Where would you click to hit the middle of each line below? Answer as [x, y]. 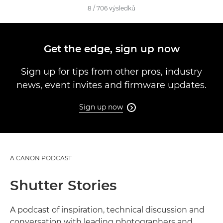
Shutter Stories [63, 185]
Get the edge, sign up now [111, 49]
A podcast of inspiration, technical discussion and [107, 210]
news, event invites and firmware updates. [111, 85]
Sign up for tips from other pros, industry [111, 72]
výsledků [122, 8]
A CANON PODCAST [41, 158]
